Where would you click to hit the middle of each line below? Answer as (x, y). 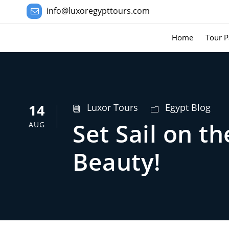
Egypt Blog (188, 107)
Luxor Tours (112, 107)
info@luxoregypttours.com (98, 11)
